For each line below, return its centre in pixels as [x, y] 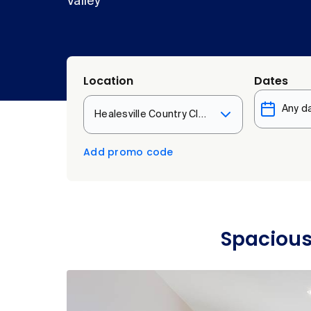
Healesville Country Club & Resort [202, 115]
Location [108, 81]
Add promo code [128, 152]
